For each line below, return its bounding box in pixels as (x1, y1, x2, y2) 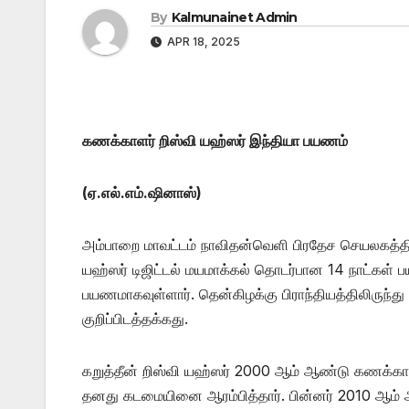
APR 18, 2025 (164, 34, 240, 48)
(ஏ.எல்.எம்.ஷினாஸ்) (82, 183, 202, 202)
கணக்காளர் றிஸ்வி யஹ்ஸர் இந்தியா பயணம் (82, 131, 348, 150)
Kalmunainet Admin (171, 8, 298, 26)
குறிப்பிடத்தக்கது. (82, 309, 188, 328)
